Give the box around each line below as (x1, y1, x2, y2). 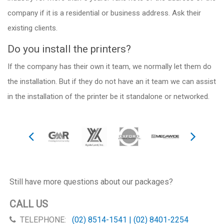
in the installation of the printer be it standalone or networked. (7, 91, 209, 101)
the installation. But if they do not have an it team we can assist (7, 76, 216, 86)
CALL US (9, 197, 48, 210)
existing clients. (7, 23, 57, 32)
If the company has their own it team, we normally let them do (7, 61, 211, 71)
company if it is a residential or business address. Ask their (7, 8, 201, 17)
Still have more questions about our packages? (9, 176, 173, 186)
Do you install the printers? (7, 42, 131, 55)
